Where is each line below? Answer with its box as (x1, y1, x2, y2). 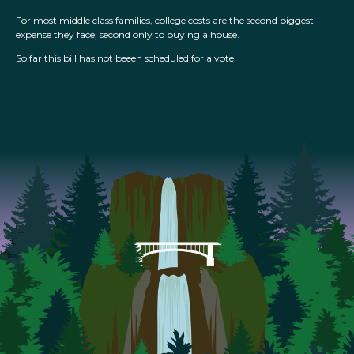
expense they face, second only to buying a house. (16, 28, 239, 41)
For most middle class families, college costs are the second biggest (16, 14, 314, 27)
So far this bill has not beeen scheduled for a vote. (16, 52, 236, 65)
